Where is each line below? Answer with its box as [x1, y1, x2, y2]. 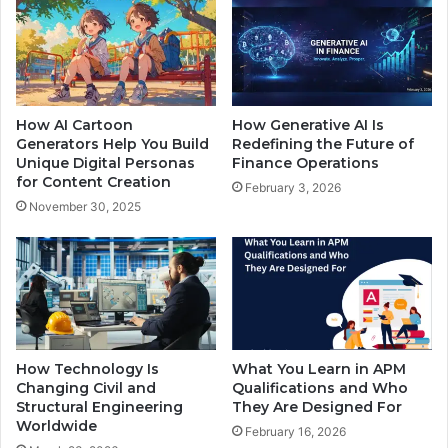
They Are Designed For [232, 397, 402, 416]
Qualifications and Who [232, 378, 408, 397]
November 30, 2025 [29, 199, 141, 215]
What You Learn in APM [232, 359, 406, 378]
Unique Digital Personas [16, 154, 195, 173]
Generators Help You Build [16, 135, 209, 154]
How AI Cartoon [16, 116, 133, 135]
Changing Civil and [16, 378, 156, 397]
